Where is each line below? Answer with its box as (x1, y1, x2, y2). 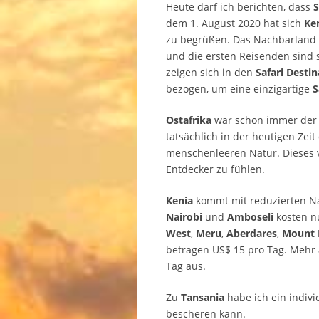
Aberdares (226, 226, 277, 241)
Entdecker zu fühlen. (166, 162, 265, 177)
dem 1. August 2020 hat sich (166, 16, 304, 31)
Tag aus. (166, 259, 206, 273)
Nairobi (166, 210, 202, 224)
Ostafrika (166, 113, 211, 127)
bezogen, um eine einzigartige (166, 82, 313, 96)
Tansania (181, 291, 224, 305)
